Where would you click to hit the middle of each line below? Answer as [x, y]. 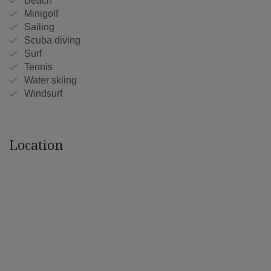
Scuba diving [52, 40]
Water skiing [51, 80]
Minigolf [41, 13]
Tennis [38, 67]
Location [36, 144]
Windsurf [43, 93]
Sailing [39, 27]
